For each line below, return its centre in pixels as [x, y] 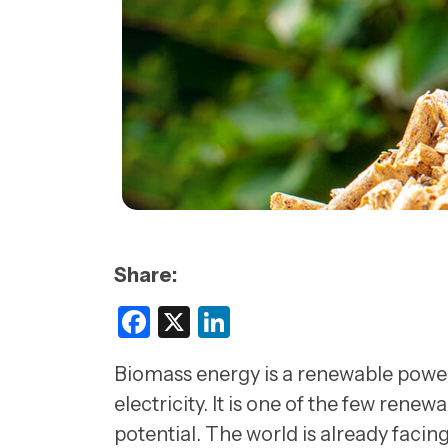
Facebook [221, 322]
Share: [145, 275]
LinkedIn [293, 322]
